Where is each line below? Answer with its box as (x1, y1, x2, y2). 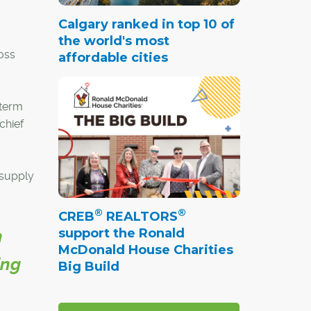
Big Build (58, 258, 119, 274)
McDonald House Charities (58, 242, 233, 258)
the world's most (58, 33, 169, 49)
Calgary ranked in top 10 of (58, 16, 235, 32)
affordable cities (58, 49, 168, 65)
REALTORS (102, 208, 178, 224)
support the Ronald (58, 225, 185, 241)
